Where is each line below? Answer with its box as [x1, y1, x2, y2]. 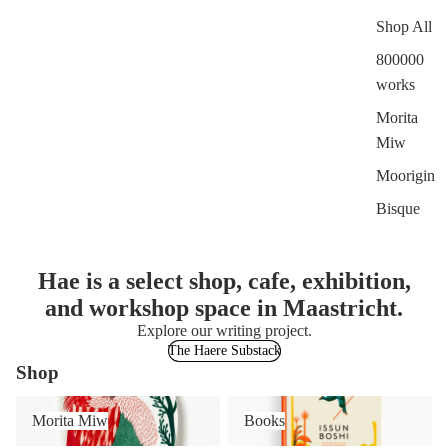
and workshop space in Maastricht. [45, 294, 403, 321]
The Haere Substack [167, 342, 281, 358]
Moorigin [376, 166, 435, 184]
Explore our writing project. [136, 321, 312, 339]
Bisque [376, 199, 420, 217]
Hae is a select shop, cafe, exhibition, [37, 267, 411, 294]
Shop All [376, 17, 432, 35]
